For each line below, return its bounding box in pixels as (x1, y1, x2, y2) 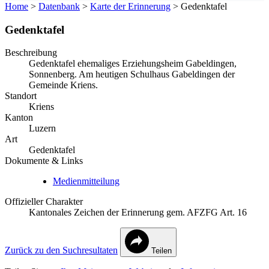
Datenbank (38, 1, 80, 11)
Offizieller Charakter (5, 196, 83, 207)
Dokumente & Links (5, 156, 83, 166)
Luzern (29, 123, 56, 134)
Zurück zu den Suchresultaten (5, 245, 118, 256)
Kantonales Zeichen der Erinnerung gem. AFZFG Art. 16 (29, 207, 247, 218)
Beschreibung (5, 47, 57, 58)
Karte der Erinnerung (90, 1, 171, 11)
